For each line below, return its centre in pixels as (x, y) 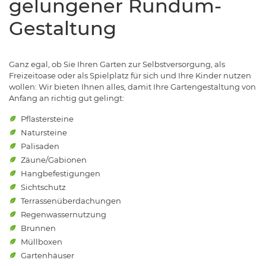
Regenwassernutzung (64, 215)
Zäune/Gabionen (54, 160)
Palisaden (40, 146)
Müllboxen (42, 242)
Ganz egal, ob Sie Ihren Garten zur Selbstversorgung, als (117, 64)
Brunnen (38, 228)
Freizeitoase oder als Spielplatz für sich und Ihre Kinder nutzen (130, 76)
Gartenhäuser (47, 256)
